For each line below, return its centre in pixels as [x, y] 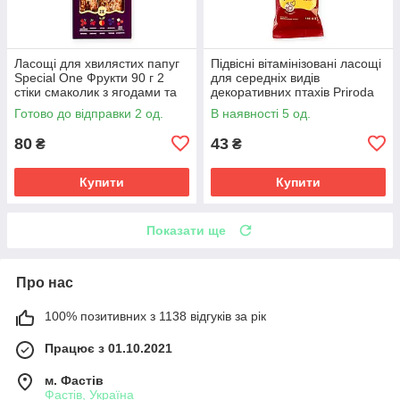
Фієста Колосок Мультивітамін [298, 106]
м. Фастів [74, 380]
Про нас [45, 282]
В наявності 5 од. [261, 113]
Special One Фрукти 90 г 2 [89, 77]
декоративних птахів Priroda [292, 92]
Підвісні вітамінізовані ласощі [296, 63]
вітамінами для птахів [78, 106]
